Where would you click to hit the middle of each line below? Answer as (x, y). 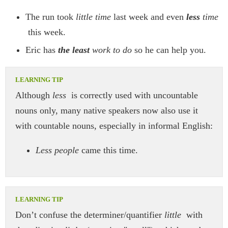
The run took (51, 17)
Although (34, 95)
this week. (46, 32)
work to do (111, 50)
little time (93, 17)
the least (74, 50)
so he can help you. (169, 50)
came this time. (108, 150)
